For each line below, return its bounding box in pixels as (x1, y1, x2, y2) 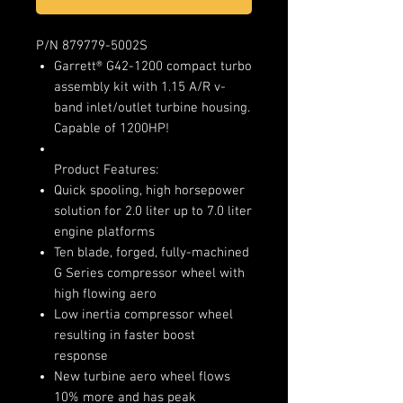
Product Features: (54, 162, 158, 178)
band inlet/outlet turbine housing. (54, 100, 250, 116)
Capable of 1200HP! (54, 121, 173, 137)
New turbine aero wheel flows (54, 369, 230, 385)
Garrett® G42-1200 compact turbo (54, 58, 252, 75)
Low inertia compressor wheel (54, 307, 233, 323)
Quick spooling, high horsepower (54, 183, 245, 199)
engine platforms (54, 224, 155, 240)
